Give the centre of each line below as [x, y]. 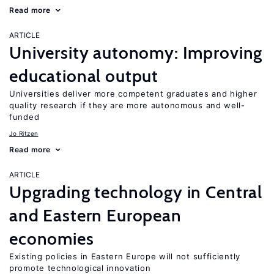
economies [52, 239]
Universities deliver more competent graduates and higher [133, 94]
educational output [84, 76]
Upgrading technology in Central [136, 192]
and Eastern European [95, 215]
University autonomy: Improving [136, 53]
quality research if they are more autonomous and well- [127, 105]
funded [24, 117]
